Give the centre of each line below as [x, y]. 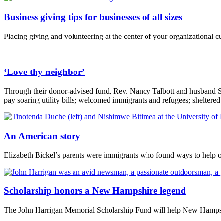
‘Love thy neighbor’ [44, 72]
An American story [42, 136]
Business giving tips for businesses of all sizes [93, 17]
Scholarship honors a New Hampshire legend [95, 191]
